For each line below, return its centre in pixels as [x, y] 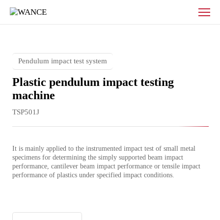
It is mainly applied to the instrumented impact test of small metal [105, 149]
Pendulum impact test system [63, 61]
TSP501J [26, 112]
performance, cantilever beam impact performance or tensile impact [108, 166]
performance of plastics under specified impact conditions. [94, 175]
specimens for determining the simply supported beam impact [99, 158]
